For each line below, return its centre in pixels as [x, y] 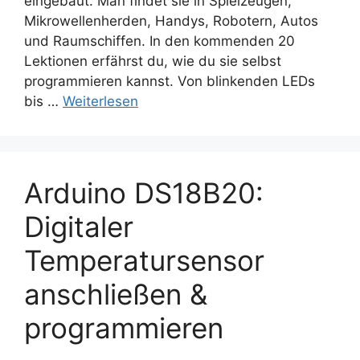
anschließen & [116, 295]
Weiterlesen [100, 102]
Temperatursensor [144, 261]
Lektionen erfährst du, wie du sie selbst [153, 61]
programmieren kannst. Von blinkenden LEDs [170, 82]
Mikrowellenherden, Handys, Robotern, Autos [171, 21]
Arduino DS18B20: [144, 193]
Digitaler [79, 227]
